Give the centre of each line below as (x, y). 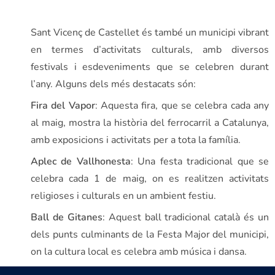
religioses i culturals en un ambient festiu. (123, 196)
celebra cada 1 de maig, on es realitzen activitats (150, 179)
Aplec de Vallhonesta (81, 162)
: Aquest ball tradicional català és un (185, 218)
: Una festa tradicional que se (200, 162)
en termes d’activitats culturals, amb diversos (150, 50)
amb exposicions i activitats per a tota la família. (136, 140)
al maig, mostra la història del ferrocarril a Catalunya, (150, 123)
